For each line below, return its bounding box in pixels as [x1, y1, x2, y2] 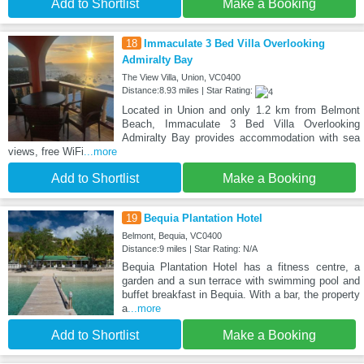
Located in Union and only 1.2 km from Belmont [121, 103, 360, 116]
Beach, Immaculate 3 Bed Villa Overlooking [121, 117, 360, 130]
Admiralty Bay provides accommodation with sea [121, 131, 360, 144]
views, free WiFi [8, 145, 84, 158]
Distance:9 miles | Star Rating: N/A [121, 243, 258, 253]
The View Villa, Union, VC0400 [121, 72, 240, 83]
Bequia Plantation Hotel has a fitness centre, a [121, 260, 360, 273]
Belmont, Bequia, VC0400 [121, 230, 222, 240]
